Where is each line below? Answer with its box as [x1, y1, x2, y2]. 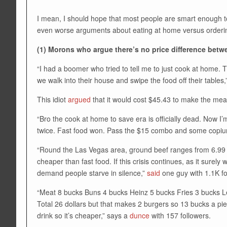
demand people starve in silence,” [37, 167, 147, 178]
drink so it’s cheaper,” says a [37, 210, 130, 220]
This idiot [37, 94, 68, 104]
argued [68, 94, 91, 104]
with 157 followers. [149, 210, 211, 220]
